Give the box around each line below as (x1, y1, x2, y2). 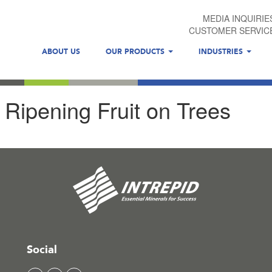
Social (27, 243, 57, 257)
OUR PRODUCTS (106, 47, 167, 56)
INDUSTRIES (199, 47, 245, 56)
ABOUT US (42, 47, 80, 56)
